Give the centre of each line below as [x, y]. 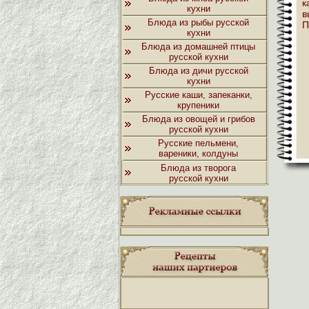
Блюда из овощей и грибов [198, 119]
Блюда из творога [198, 168]
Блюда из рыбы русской [198, 22]
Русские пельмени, [198, 143]
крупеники [198, 105]
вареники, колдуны [198, 153]
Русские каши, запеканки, [198, 95]
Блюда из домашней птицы [198, 47]
